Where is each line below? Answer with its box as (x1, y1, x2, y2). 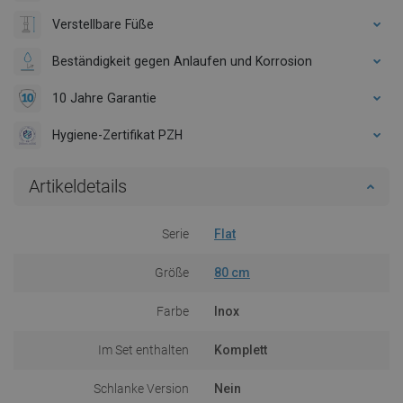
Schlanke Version (94, 381, 189, 396)
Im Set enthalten (98, 342, 189, 357)
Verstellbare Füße (52, 16, 154, 31)
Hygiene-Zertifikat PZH (52, 127, 183, 142)
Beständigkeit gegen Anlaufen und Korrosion (52, 53, 312, 68)
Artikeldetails (29, 175, 127, 197)
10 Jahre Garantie (52, 90, 157, 105)
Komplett (214, 342, 267, 357)
